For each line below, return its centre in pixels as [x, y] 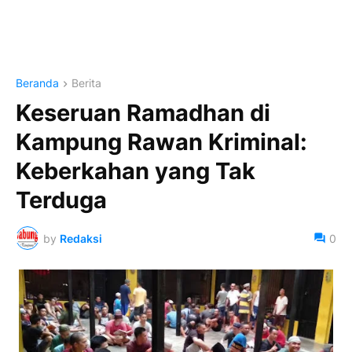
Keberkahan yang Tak [136, 171]
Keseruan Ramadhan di [143, 113]
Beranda [37, 83]
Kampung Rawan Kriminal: [161, 142]
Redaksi [81, 238]
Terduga [61, 200]
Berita [86, 83]
